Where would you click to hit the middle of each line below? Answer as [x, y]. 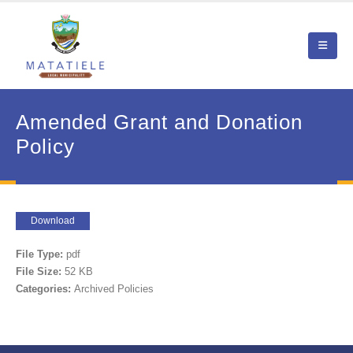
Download [53, 220]
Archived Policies [114, 289]
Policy [45, 146]
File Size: [40, 272]
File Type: [41, 255]
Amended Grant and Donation [159, 122]
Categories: [45, 289]
